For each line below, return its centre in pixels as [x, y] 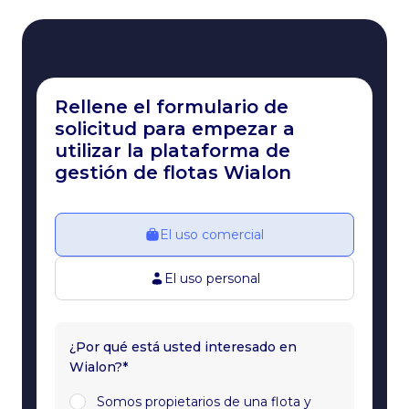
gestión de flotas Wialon [173, 173]
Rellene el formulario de [172, 107]
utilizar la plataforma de [173, 151]
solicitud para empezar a [175, 129]
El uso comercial [212, 235]
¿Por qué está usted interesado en [183, 347]
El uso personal [212, 278]
